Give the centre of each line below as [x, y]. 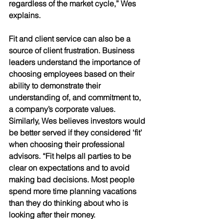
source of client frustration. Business [73, 50]
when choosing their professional [68, 144]
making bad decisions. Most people [73, 179]
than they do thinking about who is [69, 203]
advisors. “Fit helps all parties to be [71, 156]
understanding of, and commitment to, [76, 97]
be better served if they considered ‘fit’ [77, 132]
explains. [25, 15]
